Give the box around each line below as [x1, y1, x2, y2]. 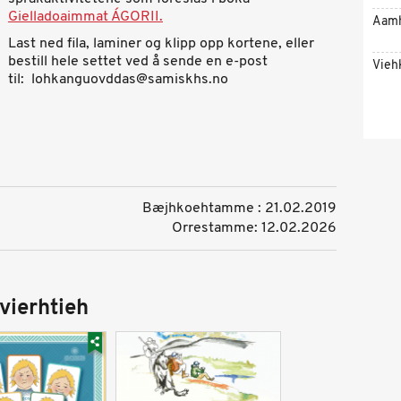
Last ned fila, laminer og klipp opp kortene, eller [8, 35, 314, 53]
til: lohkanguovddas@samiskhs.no [8, 71, 228, 89]
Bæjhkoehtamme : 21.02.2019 [141, 200, 337, 218]
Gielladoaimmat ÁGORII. [8, 8, 163, 26]
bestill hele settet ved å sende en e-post [8, 53, 268, 71]
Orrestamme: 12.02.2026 [171, 219, 337, 237]
